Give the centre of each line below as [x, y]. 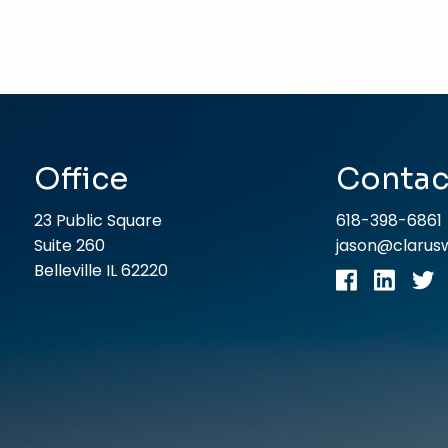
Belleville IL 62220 [101, 271]
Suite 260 [70, 246]
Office [81, 179]
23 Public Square [98, 221]
